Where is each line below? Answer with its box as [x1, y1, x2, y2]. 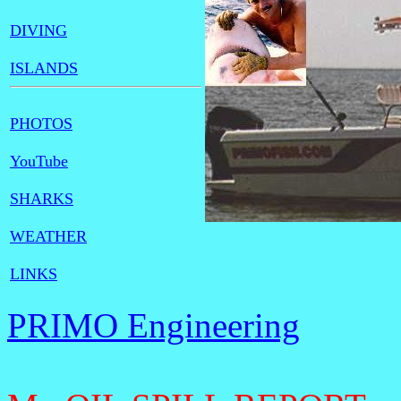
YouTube [10, 152, 68, 171]
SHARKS [10, 190, 73, 209]
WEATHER [10, 227, 87, 246]
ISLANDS [10, 59, 78, 78]
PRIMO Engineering [7, 306, 300, 346]
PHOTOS [10, 115, 73, 133]
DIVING [10, 21, 67, 40]
